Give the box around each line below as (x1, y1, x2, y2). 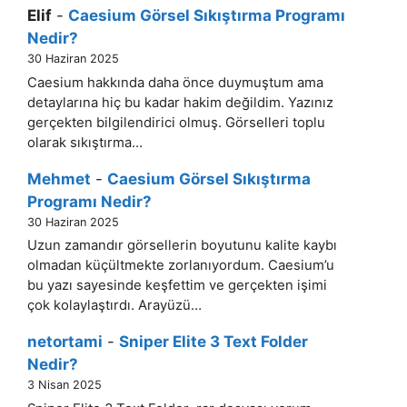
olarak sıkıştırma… (27, 134, 143, 151)
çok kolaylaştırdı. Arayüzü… (27, 297, 202, 314)
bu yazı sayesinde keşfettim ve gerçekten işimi (27, 277, 327, 294)
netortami (27, 333, 103, 352)
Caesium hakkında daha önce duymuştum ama (27, 74, 323, 91)
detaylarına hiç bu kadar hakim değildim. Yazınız (27, 94, 333, 111)
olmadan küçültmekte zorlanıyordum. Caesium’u (27, 257, 334, 274)
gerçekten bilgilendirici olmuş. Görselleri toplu (27, 114, 325, 131)
